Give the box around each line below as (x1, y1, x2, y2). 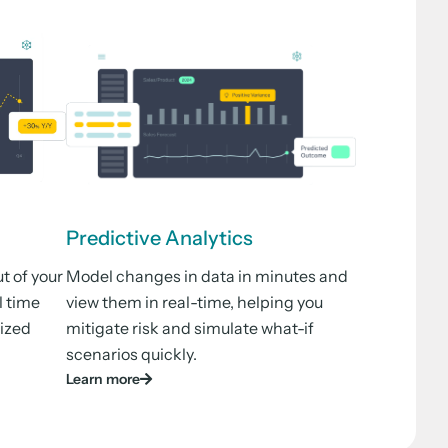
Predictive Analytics (66, 225, 253, 250)
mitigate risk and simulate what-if (66, 317, 314, 338)
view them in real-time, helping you (66, 291, 323, 312)
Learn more (66, 369, 140, 388)
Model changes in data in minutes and (66, 265, 348, 286)
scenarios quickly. (66, 343, 197, 364)
